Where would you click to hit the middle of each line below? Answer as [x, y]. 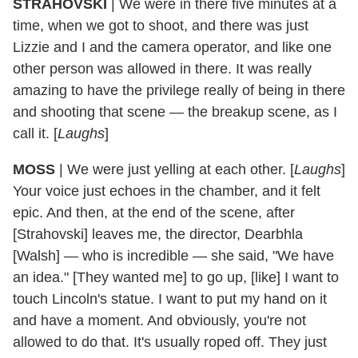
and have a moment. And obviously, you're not [159, 320]
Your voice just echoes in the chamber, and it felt [167, 191]
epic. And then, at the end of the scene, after [154, 212]
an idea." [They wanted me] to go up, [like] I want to [176, 277]
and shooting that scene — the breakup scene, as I [175, 111]
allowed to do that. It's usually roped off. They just [170, 342]
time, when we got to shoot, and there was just [161, 25]
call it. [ [35, 133]
